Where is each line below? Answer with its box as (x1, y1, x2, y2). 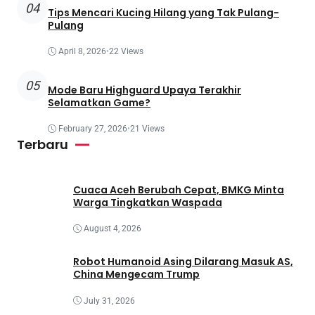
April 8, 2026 (58, 46, 106, 57)
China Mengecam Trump (73, 266, 200, 281)
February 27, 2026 (58, 124, 127, 134)
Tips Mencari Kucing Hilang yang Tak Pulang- (48, 5, 279, 20)
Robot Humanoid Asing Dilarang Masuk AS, (73, 254, 293, 269)
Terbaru (17, 136, 68, 154)
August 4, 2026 (84, 224, 141, 234)
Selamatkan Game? (48, 95, 150, 110)
